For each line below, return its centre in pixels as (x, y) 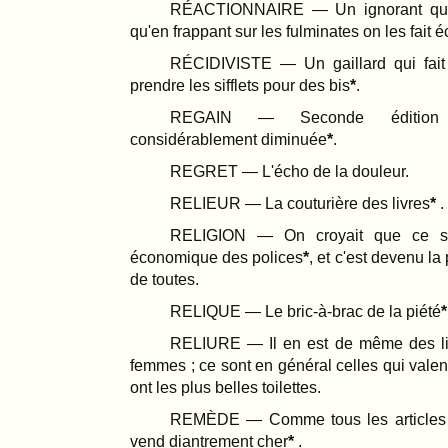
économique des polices (217, 257)
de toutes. (164, 279)
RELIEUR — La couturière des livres (300, 203)
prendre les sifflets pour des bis (240, 85)
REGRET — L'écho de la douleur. (289, 171)
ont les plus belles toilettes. (225, 387)
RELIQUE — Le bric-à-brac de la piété (305, 311)
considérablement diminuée (228, 139)
